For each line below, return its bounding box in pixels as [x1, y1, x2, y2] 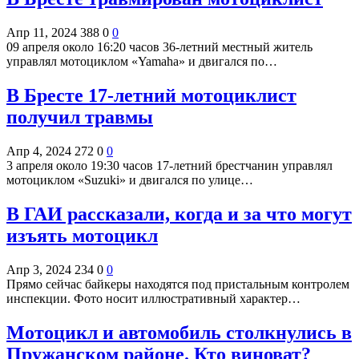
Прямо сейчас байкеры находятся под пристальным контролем [6, 276, 349, 291]
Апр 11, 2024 [6, 25, 77, 39]
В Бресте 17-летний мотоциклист [6, 84, 296, 106]
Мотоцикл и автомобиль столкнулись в [6, 321, 352, 343]
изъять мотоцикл [6, 224, 158, 246]
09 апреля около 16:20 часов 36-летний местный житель [6, 39, 313, 54]
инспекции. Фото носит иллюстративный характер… [6, 291, 301, 305]
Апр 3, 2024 [6, 262, 71, 276]
